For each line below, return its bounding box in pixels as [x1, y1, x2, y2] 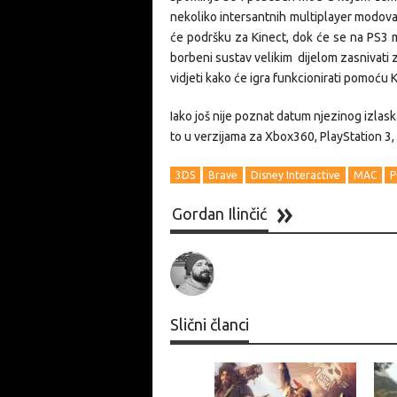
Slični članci [170, 315, 249, 333]
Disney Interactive [251, 169, 340, 181]
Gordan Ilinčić [172, 205, 267, 222]
